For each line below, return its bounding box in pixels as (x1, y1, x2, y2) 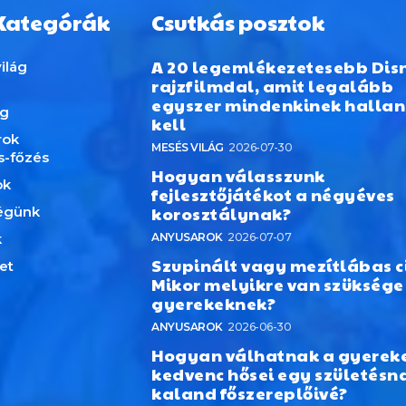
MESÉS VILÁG (151, 140, 224, 154)
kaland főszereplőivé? (151, 382, 348, 404)
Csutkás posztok (151, 6, 325, 37)
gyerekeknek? (151, 292, 276, 314)
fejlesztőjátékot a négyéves (151, 183, 395, 206)
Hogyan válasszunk (151, 164, 325, 187)
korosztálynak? (151, 202, 292, 225)
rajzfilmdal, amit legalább (151, 74, 394, 97)
